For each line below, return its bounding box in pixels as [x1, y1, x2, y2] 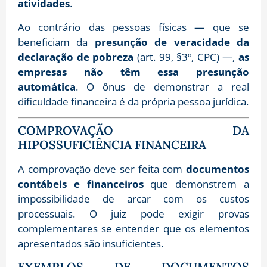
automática [18, 79, 76, 94]
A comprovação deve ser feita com [18, 162, 186, 176]
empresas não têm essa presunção [18, 64, 249, 79]
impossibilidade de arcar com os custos [18, 192, 249, 206]
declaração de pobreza [18, 49, 134, 64]
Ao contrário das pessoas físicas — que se [18, 20, 249, 34]
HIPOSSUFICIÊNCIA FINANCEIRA [18, 137, 206, 153]
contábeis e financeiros [18, 177, 144, 191]
